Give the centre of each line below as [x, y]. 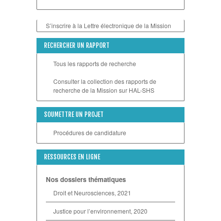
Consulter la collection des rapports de [105, 81]
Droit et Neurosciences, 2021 [92, 193]
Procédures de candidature [90, 132]
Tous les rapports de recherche [95, 63]
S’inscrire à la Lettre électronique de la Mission [109, 25]
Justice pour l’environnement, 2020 [100, 211]
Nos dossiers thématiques [86, 179]
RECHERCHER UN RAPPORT [77, 45]
